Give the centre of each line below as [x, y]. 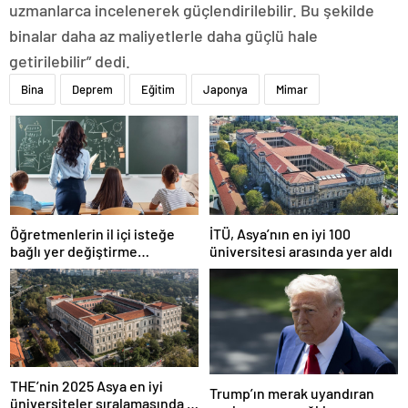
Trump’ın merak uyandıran [292, 393]
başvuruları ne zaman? [81, 268]
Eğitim [158, 90]
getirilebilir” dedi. [70, 61]
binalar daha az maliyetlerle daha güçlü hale [163, 36]
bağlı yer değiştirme [74, 250]
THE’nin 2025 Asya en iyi [87, 385]
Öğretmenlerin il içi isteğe [92, 233]
